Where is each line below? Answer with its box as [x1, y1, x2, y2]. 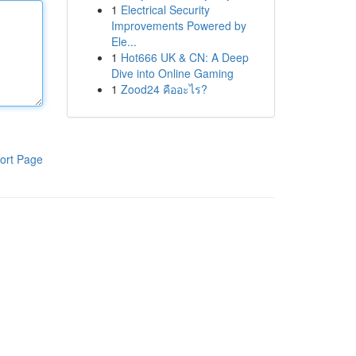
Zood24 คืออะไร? [120, 81, 207, 97]
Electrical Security [120, 2, 210, 17]
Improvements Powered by [110, 17, 246, 33]
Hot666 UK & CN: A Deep [120, 49, 249, 65]
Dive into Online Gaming [110, 65, 234, 81]
